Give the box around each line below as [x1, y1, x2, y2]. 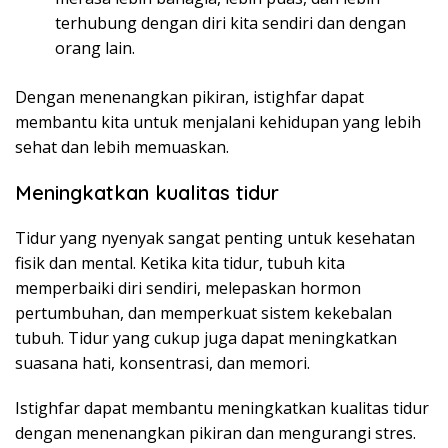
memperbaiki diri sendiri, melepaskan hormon [15, 277, 361, 299]
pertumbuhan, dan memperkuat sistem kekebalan [15, 302, 392, 324]
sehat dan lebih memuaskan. [15, 136, 229, 158]
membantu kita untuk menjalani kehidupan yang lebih [15, 111, 421, 133]
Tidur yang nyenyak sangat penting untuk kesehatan [15, 227, 415, 249]
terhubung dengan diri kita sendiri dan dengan [55, 12, 406, 34]
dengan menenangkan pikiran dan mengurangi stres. [15, 422, 416, 444]
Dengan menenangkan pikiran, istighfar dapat [15, 86, 364, 108]
